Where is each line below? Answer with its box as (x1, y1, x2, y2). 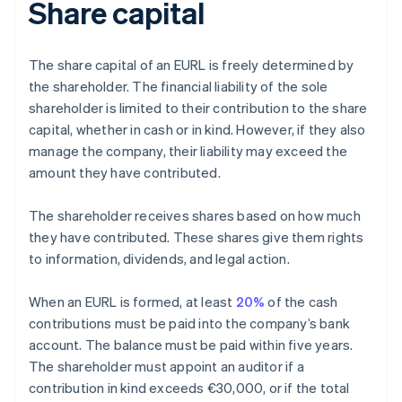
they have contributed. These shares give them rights (29, 228, 364, 247)
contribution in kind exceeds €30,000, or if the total (29, 379, 350, 398)
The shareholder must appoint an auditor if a (29, 357, 304, 376)
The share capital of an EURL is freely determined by (29, 56, 354, 74)
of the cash (265, 293, 338, 311)
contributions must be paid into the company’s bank (29, 314, 351, 333)
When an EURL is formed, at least (29, 293, 236, 311)
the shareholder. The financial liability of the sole (29, 77, 328, 96)
